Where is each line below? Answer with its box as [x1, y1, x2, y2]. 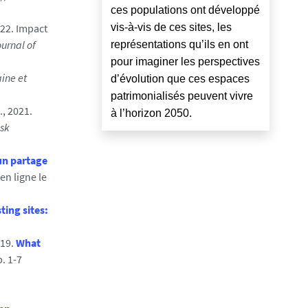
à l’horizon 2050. [111, 107, 192, 119]
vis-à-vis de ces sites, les [111, 21, 232, 33]
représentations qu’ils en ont [111, 38, 248, 50]
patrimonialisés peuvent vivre [111, 89, 253, 102]
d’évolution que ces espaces [111, 72, 250, 85]
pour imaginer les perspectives [111, 55, 260, 67]
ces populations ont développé [111, 3, 260, 16]
